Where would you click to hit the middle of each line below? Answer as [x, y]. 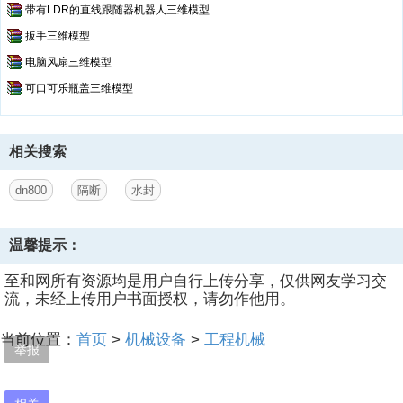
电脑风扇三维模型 [68, 62]
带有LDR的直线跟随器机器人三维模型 [117, 10]
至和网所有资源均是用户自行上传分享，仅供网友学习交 [196, 281]
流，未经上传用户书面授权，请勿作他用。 [150, 299]
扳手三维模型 [58, 36]
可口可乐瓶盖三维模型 [79, 88]
